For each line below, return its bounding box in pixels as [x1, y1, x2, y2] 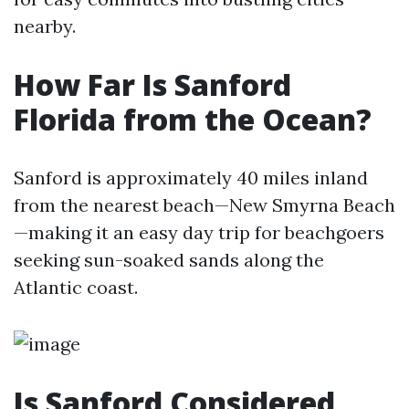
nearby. [14, 15, 76, 37]
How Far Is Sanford [14, 65, 291, 104]
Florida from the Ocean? [14, 100, 372, 139]
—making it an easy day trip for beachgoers [14, 221, 384, 244]
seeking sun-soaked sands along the [14, 248, 324, 271]
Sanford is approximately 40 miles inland [14, 166, 368, 189]
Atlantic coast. [14, 276, 138, 299]
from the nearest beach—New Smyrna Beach [14, 194, 395, 216]
